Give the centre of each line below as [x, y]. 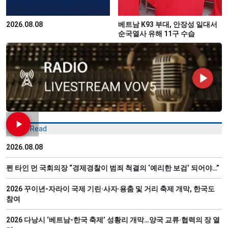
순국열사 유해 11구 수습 [156, 33]
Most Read [29, 129]
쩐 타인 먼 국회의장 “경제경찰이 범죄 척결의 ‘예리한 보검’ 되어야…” [113, 168]
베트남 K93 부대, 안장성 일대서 [168, 24]
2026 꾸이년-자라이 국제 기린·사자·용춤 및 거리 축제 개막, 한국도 [110, 189]
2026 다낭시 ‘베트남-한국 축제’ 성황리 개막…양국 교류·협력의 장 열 [113, 220]
